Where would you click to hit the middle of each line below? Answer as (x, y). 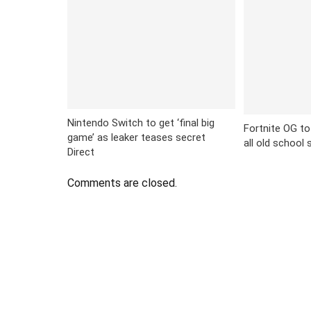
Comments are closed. (122, 183)
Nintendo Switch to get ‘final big (141, 123)
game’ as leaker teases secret (136, 137)
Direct (81, 152)
